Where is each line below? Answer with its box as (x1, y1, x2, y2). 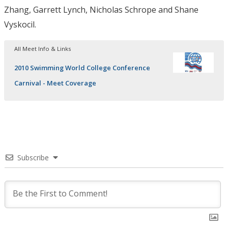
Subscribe (17, 153, 49, 162)
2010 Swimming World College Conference (14, 63, 150, 72)
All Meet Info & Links (14, 45, 71, 52)
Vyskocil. (4, 19, 36, 30)
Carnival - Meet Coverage (14, 78, 96, 88)
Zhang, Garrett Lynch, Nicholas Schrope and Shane (4, 4, 198, 15)
